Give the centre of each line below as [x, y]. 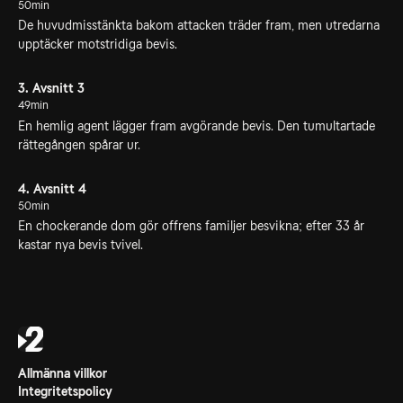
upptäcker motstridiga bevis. [98, 44]
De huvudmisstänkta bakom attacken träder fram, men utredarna [199, 25]
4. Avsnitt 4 [52, 188]
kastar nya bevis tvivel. [81, 245]
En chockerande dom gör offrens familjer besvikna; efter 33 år [191, 226]
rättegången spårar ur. [79, 144]
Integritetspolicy [65, 391]
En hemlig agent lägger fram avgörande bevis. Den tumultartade [197, 125]
